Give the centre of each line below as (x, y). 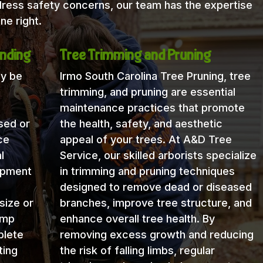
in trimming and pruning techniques (147, 171)
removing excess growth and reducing (156, 235)
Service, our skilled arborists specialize (158, 156)
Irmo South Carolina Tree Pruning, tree (155, 76)
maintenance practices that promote (152, 108)
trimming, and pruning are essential (147, 92)
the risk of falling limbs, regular (137, 251)
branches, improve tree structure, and (156, 203)
